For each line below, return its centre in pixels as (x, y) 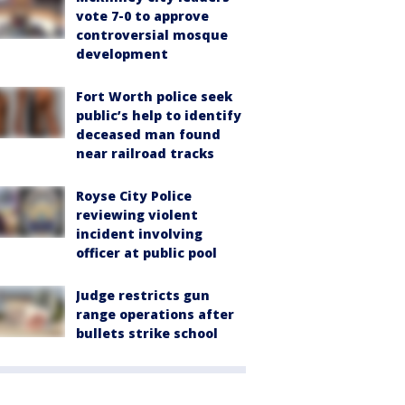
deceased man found (148, 135)
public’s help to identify (159, 116)
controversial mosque (152, 35)
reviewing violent (137, 215)
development (122, 54)
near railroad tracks (145, 154)
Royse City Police (134, 196)
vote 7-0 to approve (142, 16)
